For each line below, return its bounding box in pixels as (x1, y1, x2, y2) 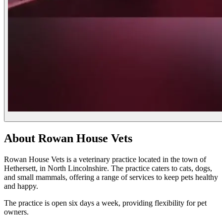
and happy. (4, 182, 38, 191)
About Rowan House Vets (4, 132, 132, 145)
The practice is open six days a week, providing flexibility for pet (4, 199, 207, 208)
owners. (4, 208, 29, 217)
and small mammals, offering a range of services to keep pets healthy (4, 173, 218, 182)
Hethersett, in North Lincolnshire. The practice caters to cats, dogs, (4, 164, 212, 173)
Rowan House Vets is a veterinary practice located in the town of (4, 155, 206, 164)
